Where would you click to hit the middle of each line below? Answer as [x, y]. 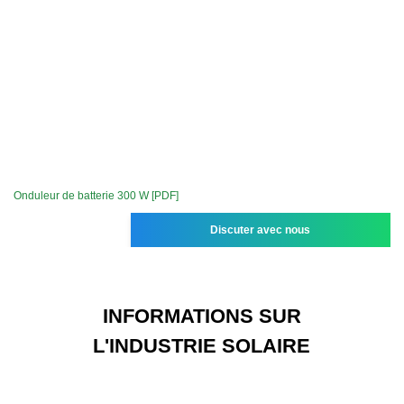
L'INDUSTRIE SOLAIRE [202, 345]
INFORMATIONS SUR [202, 316]
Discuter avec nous [261, 230]
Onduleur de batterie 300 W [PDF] [96, 195]
